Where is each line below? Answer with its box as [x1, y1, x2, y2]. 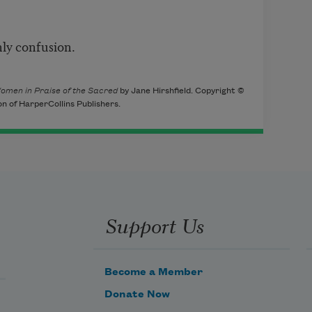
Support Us [105, 210, 204, 240]
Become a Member [104, 266, 203, 278]
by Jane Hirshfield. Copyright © [119, 86, 244, 96]
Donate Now [104, 288, 170, 300]
